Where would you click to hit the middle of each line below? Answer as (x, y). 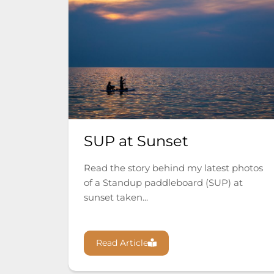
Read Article (122, 243)
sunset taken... (116, 198)
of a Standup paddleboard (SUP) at (163, 183)
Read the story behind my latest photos (173, 168)
